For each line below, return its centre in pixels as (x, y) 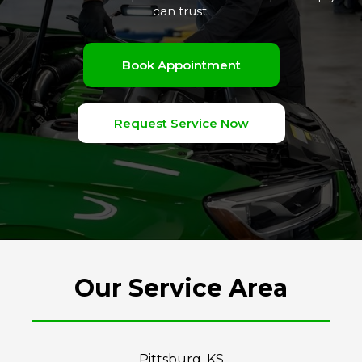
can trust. (181, 11)
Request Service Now (181, 123)
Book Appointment (181, 65)
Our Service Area (181, 288)
